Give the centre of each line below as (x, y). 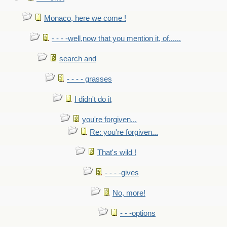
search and (78, 59)
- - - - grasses (89, 79)
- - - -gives (122, 173)
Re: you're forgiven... (124, 132)
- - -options (138, 213)
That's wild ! (117, 153)
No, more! (129, 193)
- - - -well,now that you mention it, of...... (116, 39)
